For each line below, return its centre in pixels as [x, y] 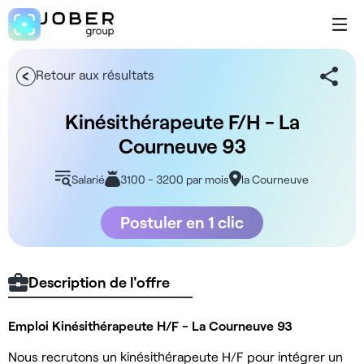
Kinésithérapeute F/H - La [182, 121]
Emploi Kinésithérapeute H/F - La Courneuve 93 [150, 325]
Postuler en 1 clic [182, 222]
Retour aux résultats [95, 75]
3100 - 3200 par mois [174, 179]
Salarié [89, 179]
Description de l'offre [99, 282]
